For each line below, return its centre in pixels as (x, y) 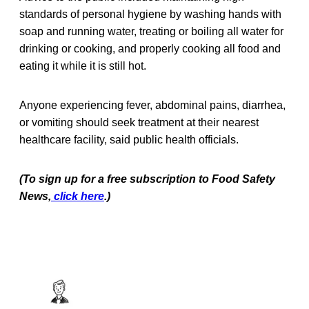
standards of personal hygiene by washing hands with (150, 14)
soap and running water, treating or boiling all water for (151, 31)
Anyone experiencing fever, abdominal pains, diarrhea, (152, 105)
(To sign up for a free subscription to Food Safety (147, 179)
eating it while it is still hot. (83, 66)
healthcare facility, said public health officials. (129, 139)
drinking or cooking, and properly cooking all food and (150, 48)
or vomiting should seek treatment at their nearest (139, 122)
